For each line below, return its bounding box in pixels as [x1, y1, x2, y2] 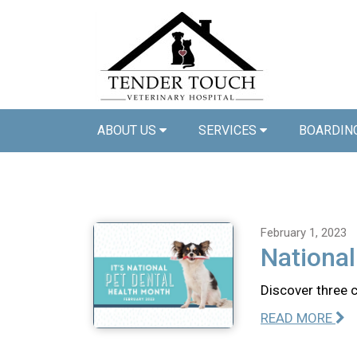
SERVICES [198, 123, 260, 138]
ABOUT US [97, 123, 159, 138]
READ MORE [261, 310, 335, 326]
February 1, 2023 [261, 226, 347, 240]
